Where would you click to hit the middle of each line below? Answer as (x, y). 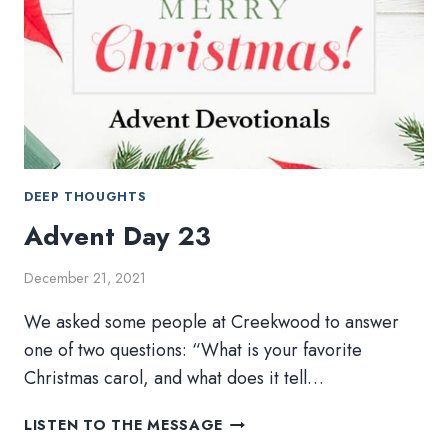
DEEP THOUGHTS (85, 197)
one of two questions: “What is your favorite (193, 350)
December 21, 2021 (85, 278)
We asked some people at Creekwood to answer (211, 322)
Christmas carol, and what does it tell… (174, 378)
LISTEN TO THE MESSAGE (124, 425)
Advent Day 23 (117, 235)
